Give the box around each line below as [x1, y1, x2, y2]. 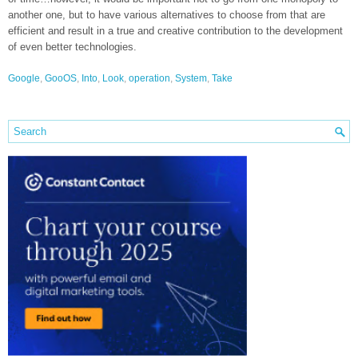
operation [129, 73, 170, 84]
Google [8, 73, 40, 84]
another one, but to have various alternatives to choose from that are [8, 9, 325, 21]
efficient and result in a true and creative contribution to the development [8, 25, 343, 37]
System [175, 73, 207, 84]
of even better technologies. [8, 41, 137, 53]
